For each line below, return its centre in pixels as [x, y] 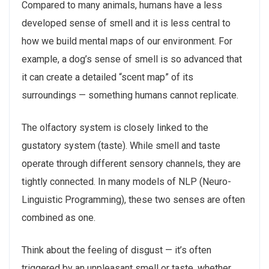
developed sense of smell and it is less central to [126, 23]
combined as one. [59, 218]
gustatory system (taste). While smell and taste [121, 146]
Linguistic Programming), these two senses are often [133, 200]
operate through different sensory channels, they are [131, 164]
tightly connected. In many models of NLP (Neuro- [126, 182]
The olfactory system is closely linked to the [115, 128]
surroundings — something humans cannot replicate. [130, 95]
